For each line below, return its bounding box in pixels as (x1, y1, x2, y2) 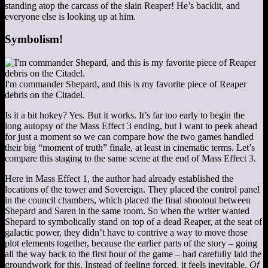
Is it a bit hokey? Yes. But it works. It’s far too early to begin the (5, 110, 245, 120)
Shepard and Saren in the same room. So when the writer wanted (5, 206, 249, 216)
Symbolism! (5, 33, 63, 46)
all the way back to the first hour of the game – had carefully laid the (5, 249, 261, 259)
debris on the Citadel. (5, 90, 85, 100)
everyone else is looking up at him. (5, 11, 136, 22)
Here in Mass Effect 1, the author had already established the (5, 173, 233, 184)
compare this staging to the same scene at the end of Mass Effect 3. (5, 153, 256, 163)
